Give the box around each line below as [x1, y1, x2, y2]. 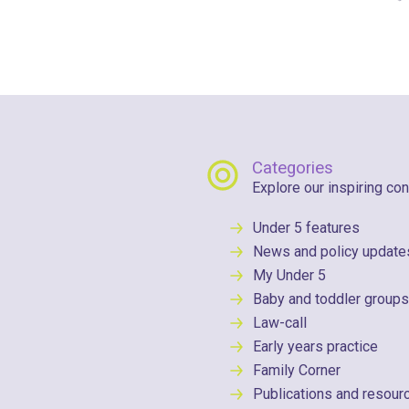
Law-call [253, 314, 307, 331]
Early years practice [253, 338, 378, 355]
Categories [252, 158, 333, 178]
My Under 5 [253, 267, 326, 284]
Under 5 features [253, 219, 360, 236]
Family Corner [253, 362, 341, 379]
